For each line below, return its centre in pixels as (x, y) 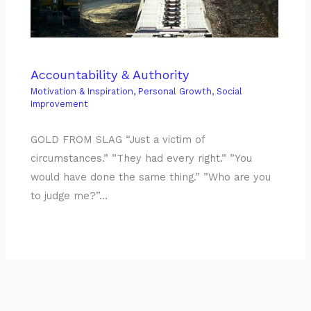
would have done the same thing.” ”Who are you (151, 177)
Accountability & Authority (110, 74)
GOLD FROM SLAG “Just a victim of (118, 140)
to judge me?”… (69, 196)
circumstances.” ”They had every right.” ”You (142, 159)
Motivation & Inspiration (82, 91)
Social (230, 91)
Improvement (60, 103)
